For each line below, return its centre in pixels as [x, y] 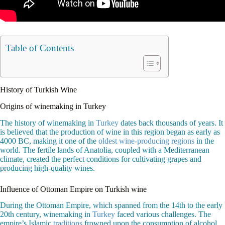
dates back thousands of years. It [171, 123]
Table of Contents [40, 48]
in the [204, 141]
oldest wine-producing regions [146, 141]
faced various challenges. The [163, 214]
